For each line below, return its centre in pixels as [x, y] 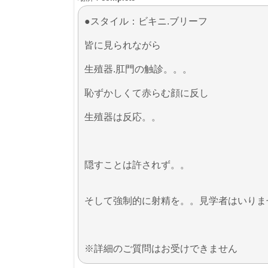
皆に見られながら [123, 45]
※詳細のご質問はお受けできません [161, 248]
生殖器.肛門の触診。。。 [138, 69]
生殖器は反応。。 [123, 117]
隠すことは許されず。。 [137, 165]
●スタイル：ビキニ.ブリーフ [146, 21]
